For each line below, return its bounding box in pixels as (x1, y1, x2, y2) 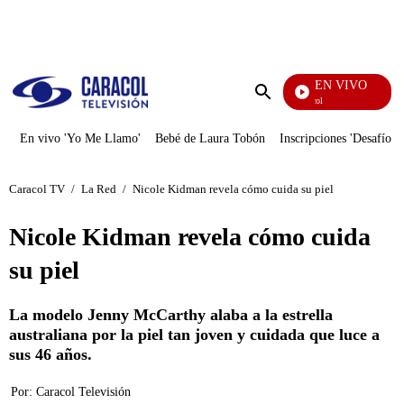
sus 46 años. (9, 345, 92, 363)
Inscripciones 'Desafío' (280, 132, 394, 145)
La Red (81, 181, 116, 196)
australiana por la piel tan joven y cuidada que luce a (9, 326, 380, 344)
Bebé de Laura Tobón (155, 132, 265, 145)
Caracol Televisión (36, 385, 131, 399)
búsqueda (262, 118, 317, 133)
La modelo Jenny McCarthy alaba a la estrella (9, 306, 333, 324)
